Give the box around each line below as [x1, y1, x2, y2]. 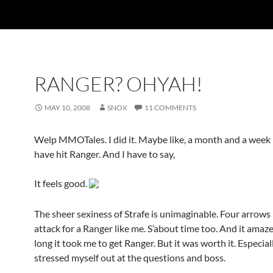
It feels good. [34, 177, 89, 189]
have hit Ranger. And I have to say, [34, 148, 175, 160]
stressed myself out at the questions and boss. [34, 251, 225, 263]
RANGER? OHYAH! [34, 71, 203, 96]
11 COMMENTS [144, 103, 196, 112]
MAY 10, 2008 [44, 103, 90, 112]
